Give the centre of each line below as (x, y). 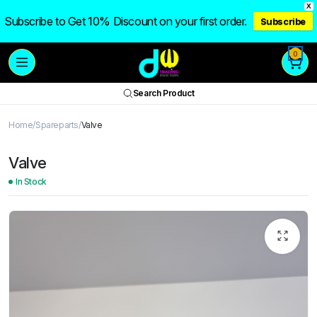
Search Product (163, 93)
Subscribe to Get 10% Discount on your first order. (125, 21)
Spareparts (57, 125)
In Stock (31, 181)
